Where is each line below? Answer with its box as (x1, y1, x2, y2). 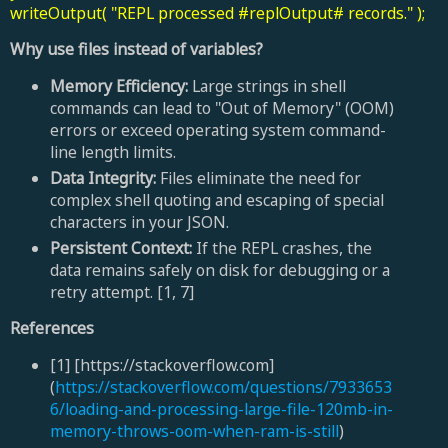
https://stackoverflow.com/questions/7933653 (54, 376, 392, 399)
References (10, 317, 94, 340)
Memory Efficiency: (49, 74, 188, 97)
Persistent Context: (49, 236, 192, 259)
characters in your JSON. (49, 210, 229, 233)
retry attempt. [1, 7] (49, 280, 198, 303)
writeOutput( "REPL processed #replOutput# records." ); (10, 2, 425, 25)
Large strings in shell (187, 74, 346, 97)
